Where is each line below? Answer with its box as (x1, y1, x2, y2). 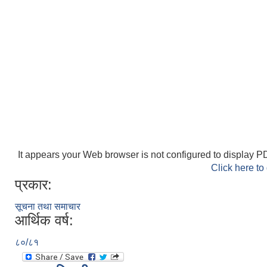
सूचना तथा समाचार (15, 201, 80, 212)
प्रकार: (15, 176, 52, 193)
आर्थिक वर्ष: (15, 212, 73, 229)
